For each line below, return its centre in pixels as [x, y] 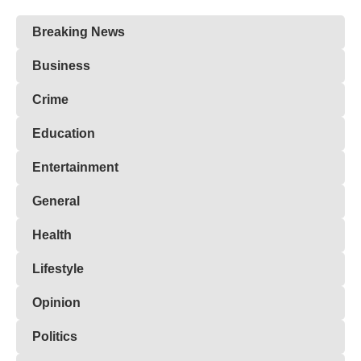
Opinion [56, 303]
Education [64, 134]
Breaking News [79, 32]
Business [61, 66]
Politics [55, 337]
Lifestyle [58, 269]
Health [52, 235]
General [56, 201]
